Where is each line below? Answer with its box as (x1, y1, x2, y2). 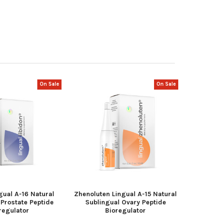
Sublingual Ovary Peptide (85, 198, 166, 207)
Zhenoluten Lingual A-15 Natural (74, 190, 177, 199)
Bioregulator (105, 206, 146, 215)
